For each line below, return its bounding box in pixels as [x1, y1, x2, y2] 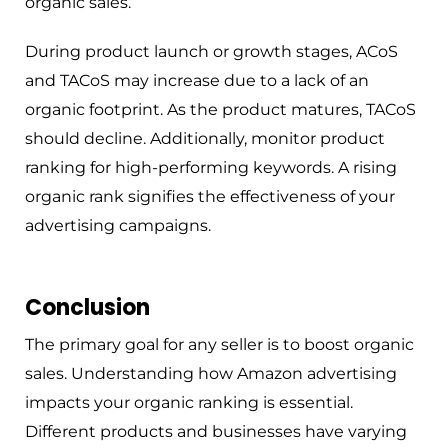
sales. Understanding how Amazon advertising [25, 364, 397, 384]
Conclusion [25, 292, 150, 324]
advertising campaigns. [25, 216, 211, 236]
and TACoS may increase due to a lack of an [25, 71, 369, 91]
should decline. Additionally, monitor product [25, 129, 385, 149]
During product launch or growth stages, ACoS [25, 42, 398, 62]
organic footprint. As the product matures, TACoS [25, 100, 416, 120]
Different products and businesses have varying [25, 422, 407, 442]
